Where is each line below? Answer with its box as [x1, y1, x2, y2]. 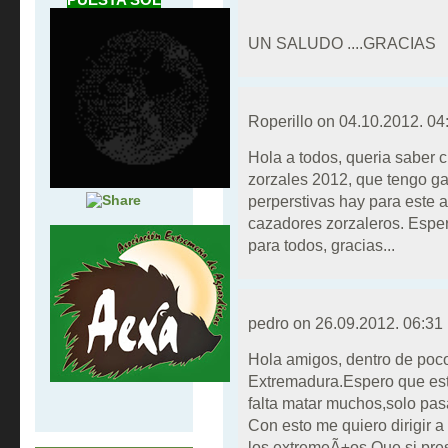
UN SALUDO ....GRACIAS [247, 34, 436, 53]
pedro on [247, 314, 315, 333]
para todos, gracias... [247, 236, 395, 255]
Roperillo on [247, 112, 339, 131]
